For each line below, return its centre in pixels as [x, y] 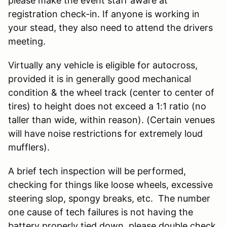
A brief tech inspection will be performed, [97, 171]
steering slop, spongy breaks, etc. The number [109, 198]
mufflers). [29, 147]
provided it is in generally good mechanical [100, 79]
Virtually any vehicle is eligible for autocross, [103, 65]
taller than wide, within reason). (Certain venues [111, 120]
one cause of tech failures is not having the [101, 212]
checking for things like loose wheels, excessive [110, 184]
